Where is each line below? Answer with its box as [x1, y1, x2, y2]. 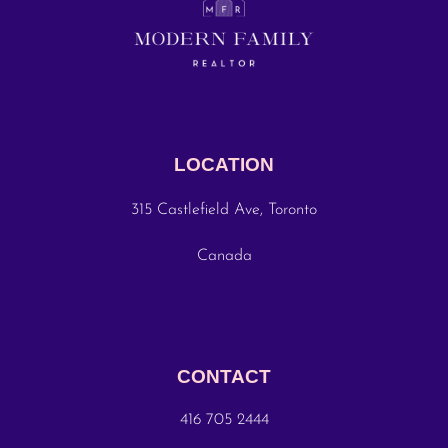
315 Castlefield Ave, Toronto [131, 201, 317, 218]
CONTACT [177, 366, 271, 388]
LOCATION [174, 153, 274, 175]
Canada [196, 248, 252, 265]
